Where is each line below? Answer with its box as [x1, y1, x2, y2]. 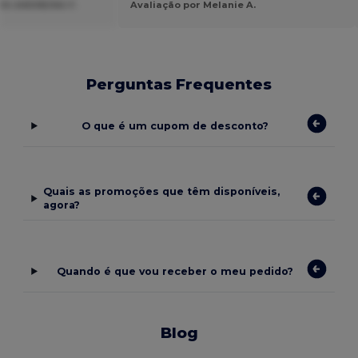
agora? [42, 199, 80, 212]
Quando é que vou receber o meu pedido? [56, 265, 293, 277]
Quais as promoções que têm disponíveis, [42, 185, 280, 198]
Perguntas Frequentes [86, 74, 272, 93]
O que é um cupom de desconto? [81, 119, 268, 132]
